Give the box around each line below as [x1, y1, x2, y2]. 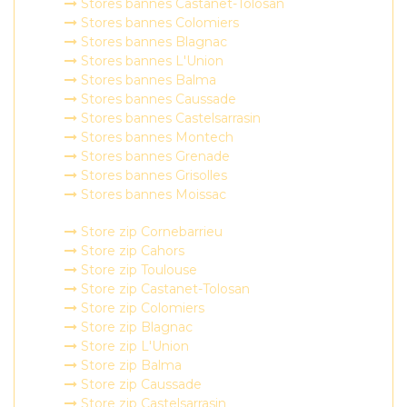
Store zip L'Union [77, 338, 189, 354]
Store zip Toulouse [77, 262, 197, 278]
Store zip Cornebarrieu [77, 223, 223, 240]
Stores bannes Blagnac [77, 34, 227, 50]
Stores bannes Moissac [77, 186, 226, 203]
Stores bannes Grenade [77, 148, 230, 164]
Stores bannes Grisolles [77, 167, 227, 184]
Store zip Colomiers [77, 300, 204, 316]
